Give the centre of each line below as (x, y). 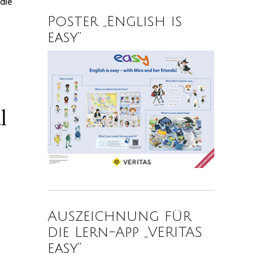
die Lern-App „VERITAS (125, 232)
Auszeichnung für (120, 216)
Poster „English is (115, 22)
